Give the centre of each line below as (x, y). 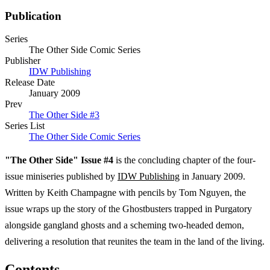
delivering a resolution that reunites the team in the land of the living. (135, 242)
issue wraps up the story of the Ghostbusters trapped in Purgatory (128, 209)
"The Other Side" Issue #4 (59, 160)
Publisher (23, 61)
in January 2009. (212, 177)
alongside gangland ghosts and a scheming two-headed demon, (124, 225)
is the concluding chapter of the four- (184, 160)
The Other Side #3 (64, 115)
